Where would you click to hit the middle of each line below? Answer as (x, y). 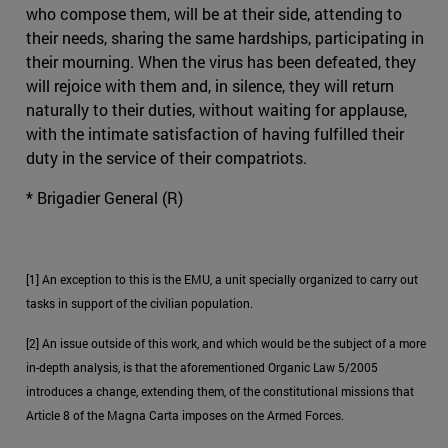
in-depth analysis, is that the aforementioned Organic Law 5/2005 (202, 366)
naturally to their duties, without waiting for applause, (216, 109)
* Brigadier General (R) (104, 197)
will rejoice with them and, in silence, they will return (210, 85)
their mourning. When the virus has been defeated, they (221, 61)
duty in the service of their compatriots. (166, 157)
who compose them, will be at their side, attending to (214, 13)
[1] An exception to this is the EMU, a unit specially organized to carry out (222, 278)
